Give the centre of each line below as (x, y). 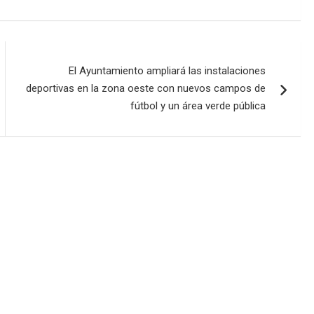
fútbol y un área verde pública (198, 106)
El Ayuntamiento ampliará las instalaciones (168, 71)
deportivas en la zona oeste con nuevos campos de (146, 89)
